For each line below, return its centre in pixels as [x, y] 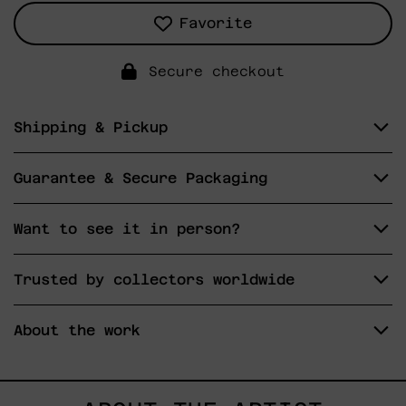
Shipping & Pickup [91, 127]
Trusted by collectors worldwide [154, 279]
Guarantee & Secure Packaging [140, 178]
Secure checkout [217, 71]
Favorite [216, 23]
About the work [77, 330]
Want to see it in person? [127, 228]
